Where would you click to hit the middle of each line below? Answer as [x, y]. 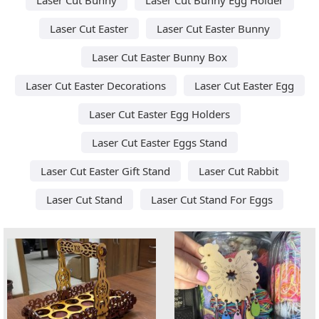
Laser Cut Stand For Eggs [212, 199]
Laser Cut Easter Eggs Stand [159, 142]
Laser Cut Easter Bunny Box [159, 57]
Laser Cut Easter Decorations [95, 85]
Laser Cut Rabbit [239, 171]
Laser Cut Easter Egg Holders [159, 114]
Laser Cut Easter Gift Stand [105, 171]
